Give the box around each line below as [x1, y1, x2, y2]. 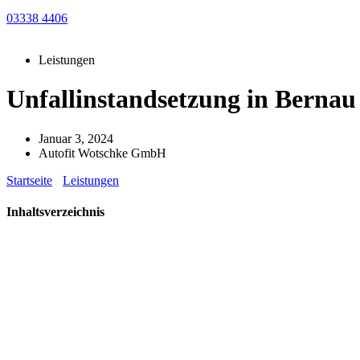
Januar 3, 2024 [39, 131, 113, 145]
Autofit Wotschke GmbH [39, 145, 166, 160]
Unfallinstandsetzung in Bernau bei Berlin [129, 173, 342, 187]
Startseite [6, 173, 52, 187]
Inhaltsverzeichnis [6, 205, 104, 219]
